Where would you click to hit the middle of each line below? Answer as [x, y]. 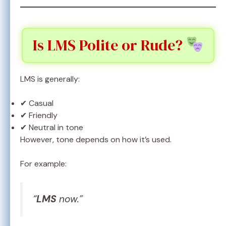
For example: [43, 164]
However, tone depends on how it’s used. [96, 140]
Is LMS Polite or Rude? [109, 45]
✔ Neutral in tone [52, 128]
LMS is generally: [50, 79]
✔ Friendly [39, 116]
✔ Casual [37, 103]
